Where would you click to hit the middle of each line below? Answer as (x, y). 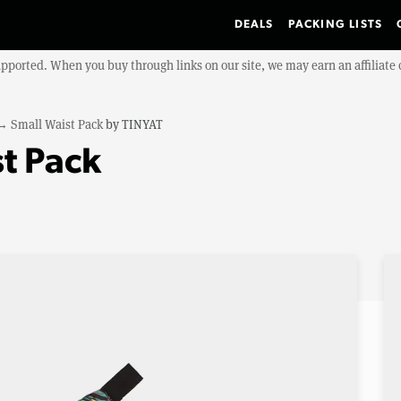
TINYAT (142, 124)
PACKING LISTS (335, 25)
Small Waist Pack (57, 124)
